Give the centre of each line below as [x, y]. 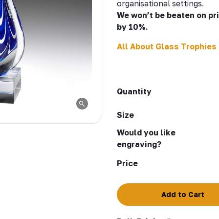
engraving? [139, 144]
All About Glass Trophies [167, 46]
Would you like [146, 132]
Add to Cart [183, 194]
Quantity [134, 91]
